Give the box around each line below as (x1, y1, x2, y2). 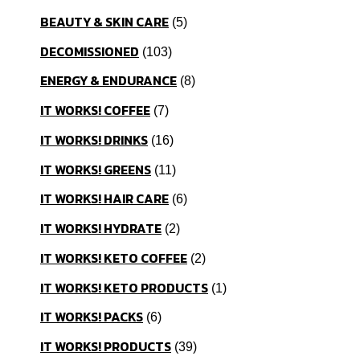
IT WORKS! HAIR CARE (40, 189, 169, 209)
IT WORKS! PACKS (40, 307, 143, 327)
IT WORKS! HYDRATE (40, 219, 162, 239)
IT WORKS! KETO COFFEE (40, 247, 187, 268)
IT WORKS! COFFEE (40, 100, 150, 121)
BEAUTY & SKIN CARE (40, 11, 169, 31)
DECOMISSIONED (40, 41, 139, 61)
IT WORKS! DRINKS (40, 129, 148, 149)
